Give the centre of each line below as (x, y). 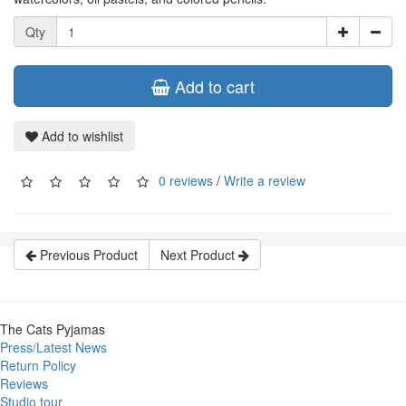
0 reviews (186, 180)
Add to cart (213, 87)
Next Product (199, 255)
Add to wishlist (81, 136)
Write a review (265, 180)
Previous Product (87, 255)
